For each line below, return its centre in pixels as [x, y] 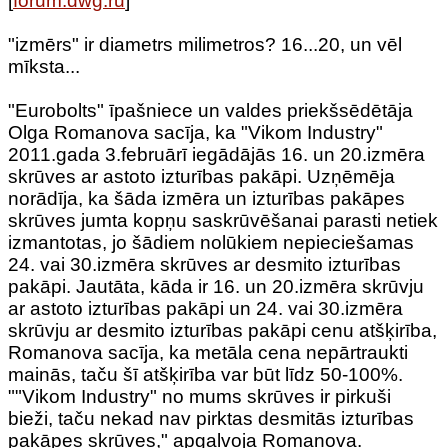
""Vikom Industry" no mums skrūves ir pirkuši [199, 396]
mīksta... [44, 66]
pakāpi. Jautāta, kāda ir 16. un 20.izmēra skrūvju [216, 286]
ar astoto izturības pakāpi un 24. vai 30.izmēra [205, 308]
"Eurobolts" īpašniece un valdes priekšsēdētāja [210, 110]
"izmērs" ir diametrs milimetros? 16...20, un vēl [205, 44]
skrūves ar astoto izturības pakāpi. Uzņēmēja [201, 176]
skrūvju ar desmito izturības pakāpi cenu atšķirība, [222, 330]
